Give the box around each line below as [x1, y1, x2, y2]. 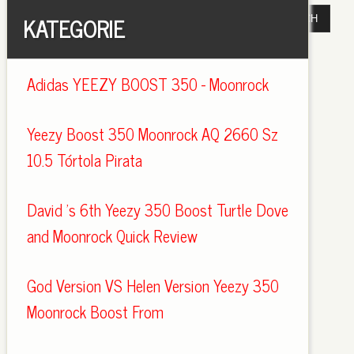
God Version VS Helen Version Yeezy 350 [26, 273, 279, 299]
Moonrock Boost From [26, 299, 164, 325]
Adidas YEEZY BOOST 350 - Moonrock [26, 71, 269, 97]
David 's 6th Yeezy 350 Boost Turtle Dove [26, 197, 288, 223]
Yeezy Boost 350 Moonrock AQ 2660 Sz [26, 121, 278, 147]
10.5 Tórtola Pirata [26, 147, 142, 173]
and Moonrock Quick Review [26, 223, 198, 249]
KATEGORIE [22, 10, 125, 47]
